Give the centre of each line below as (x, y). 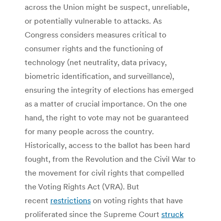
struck (172, 214)
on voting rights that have (137, 201)
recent (37, 201)
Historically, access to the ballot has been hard (107, 145)
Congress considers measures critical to (95, 35)
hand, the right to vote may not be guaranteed (107, 118)
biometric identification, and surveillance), (99, 76)
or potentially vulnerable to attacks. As (93, 21)
